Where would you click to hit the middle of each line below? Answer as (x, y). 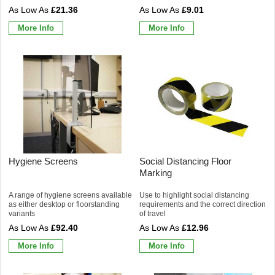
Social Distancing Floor (185, 161)
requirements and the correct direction (203, 204)
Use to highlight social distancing (194, 195)
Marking (156, 172)
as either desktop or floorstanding (64, 204)
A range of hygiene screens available (70, 195)
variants (22, 213)
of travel (153, 213)
